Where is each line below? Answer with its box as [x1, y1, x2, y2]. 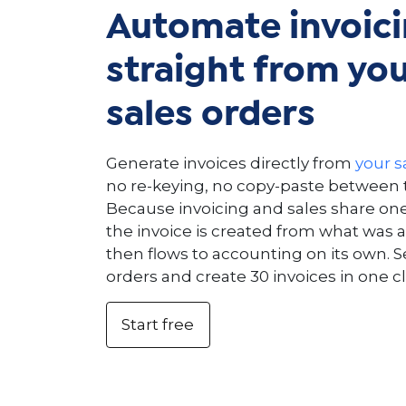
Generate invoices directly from [106, 153, 355, 172]
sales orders [106, 100, 315, 130]
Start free [121, 314, 195, 333]
